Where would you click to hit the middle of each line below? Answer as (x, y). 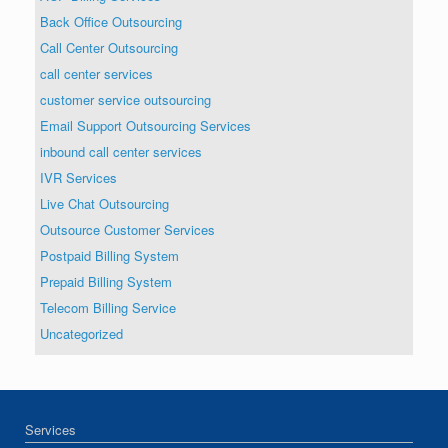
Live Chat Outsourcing (104, 203)
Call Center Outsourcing (109, 47)
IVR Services (78, 177)
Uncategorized (81, 333)
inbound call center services (121, 151)
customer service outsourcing (125, 99)
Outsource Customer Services (127, 229)
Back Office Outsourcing (111, 21)
